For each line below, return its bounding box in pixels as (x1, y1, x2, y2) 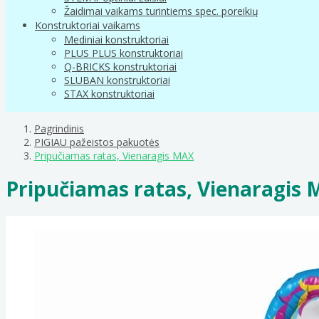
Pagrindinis (34, 121, 84, 135)
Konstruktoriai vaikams (35, 18, 140, 32)
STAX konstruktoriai (64, 86, 155, 100)
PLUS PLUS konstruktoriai (64, 46, 183, 60)
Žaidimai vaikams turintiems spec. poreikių (64, 4, 258, 18)
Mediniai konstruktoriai (64, 32, 169, 46)
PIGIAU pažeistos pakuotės (34, 135, 159, 149)
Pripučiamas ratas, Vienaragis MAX (34, 148, 194, 162)
